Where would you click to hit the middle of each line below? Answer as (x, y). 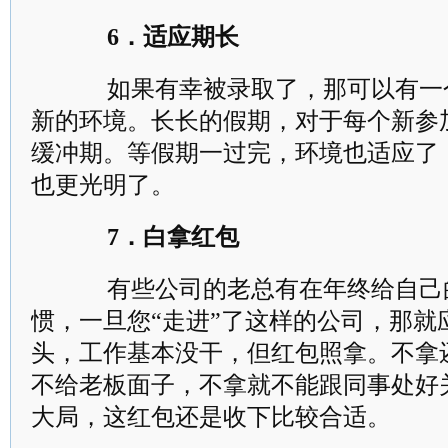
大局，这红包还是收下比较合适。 (211, 417)
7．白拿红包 (173, 237)
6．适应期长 (173, 37)
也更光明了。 (103, 185)
